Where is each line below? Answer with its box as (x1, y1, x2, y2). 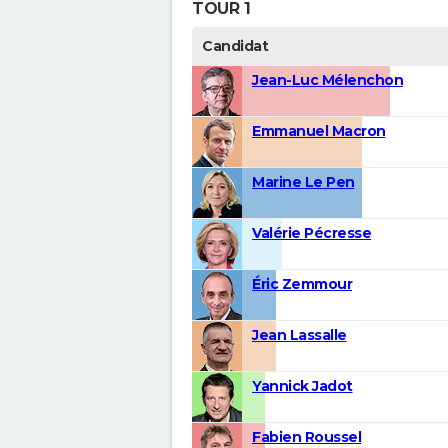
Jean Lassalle (252, 326, 347, 345)
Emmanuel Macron (252, 122, 386, 141)
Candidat (202, 37, 268, 56)
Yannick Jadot (252, 377, 353, 396)
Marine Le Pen (252, 173, 355, 192)
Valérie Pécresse (252, 224, 371, 243)
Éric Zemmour (252, 275, 352, 294)
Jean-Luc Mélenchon (252, 71, 403, 90)
